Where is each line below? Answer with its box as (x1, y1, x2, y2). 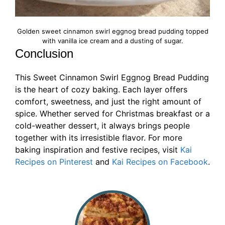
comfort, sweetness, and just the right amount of (15, 96, 201, 107)
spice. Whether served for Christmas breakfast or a (15, 108, 210, 119)
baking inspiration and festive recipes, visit (15, 145, 180, 155)
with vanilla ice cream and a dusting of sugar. (42, 37, 183, 45)
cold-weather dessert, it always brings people (15, 121, 190, 131)
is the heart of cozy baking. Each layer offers (15, 84, 187, 95)
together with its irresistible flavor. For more (15, 133, 182, 143)
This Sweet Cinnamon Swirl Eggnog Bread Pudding (15, 72, 209, 83)
